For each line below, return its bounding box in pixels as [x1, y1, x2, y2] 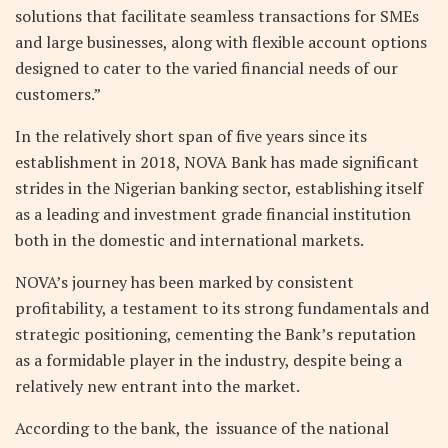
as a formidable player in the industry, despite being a [15, 348, 402, 371]
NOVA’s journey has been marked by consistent [15, 270, 354, 293]
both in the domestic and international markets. [15, 228, 364, 251]
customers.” [15, 82, 101, 105]
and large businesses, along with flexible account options [15, 30, 427, 53]
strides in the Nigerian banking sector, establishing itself [15, 176, 423, 199]
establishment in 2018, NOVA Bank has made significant [15, 150, 419, 173]
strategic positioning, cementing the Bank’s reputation [15, 322, 416, 345]
